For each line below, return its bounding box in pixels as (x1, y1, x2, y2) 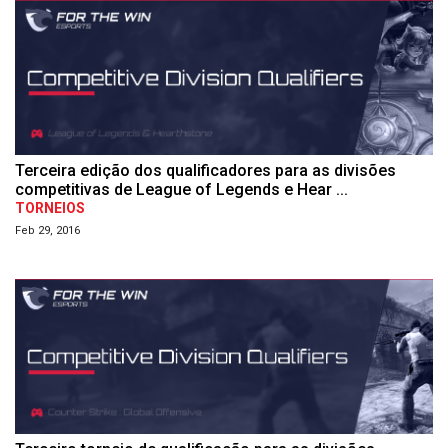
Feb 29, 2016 (15, 223, 80, 237)
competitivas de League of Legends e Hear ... (15, 179, 348, 199)
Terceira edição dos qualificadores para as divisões (15, 160, 396, 180)
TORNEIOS (15, 200, 85, 217)
